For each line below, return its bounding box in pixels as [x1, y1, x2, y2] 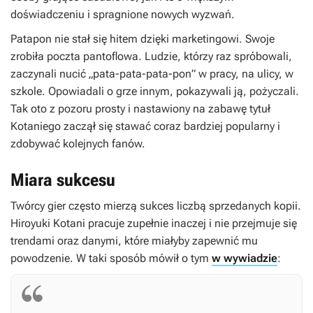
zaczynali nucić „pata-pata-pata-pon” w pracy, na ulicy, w [10, 67, 293, 81]
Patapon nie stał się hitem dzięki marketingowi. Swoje [10, 32, 275, 46]
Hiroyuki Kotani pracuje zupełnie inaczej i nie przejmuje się [10, 217, 297, 231]
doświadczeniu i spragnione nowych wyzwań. [10, 8, 235, 22]
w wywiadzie [212, 252, 277, 265]
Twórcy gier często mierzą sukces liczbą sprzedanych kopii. [10, 199, 301, 213]
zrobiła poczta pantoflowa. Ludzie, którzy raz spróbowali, [10, 50, 292, 64]
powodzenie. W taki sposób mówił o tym [10, 252, 212, 265]
